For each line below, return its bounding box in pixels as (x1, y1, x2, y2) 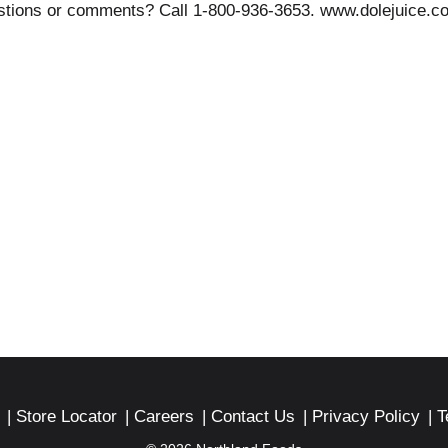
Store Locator (16, 407, 117, 426)
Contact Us (211, 407, 295, 426)
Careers (134, 407, 194, 426)
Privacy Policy (312, 407, 420, 426)
